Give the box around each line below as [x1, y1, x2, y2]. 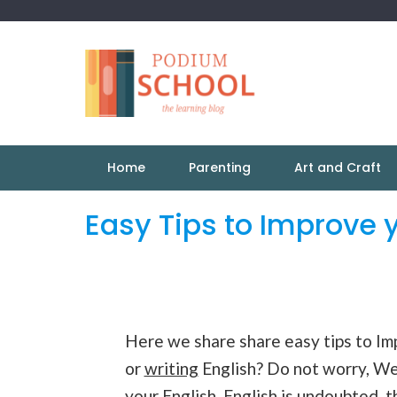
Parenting [188, 159, 251, 176]
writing [144, 358, 198, 378]
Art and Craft [293, 159, 381, 176]
